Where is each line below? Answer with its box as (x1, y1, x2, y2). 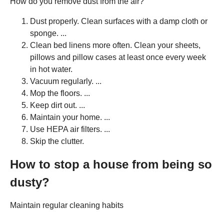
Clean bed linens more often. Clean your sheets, (30, 41, 200, 50)
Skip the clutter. (30, 137, 84, 146)
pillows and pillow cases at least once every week (30, 53, 206, 62)
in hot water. (30, 65, 72, 74)
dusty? (10, 175, 49, 189)
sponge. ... (30, 29, 66, 38)
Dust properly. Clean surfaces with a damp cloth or (30, 17, 207, 26)
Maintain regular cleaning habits (10, 201, 123, 210)
